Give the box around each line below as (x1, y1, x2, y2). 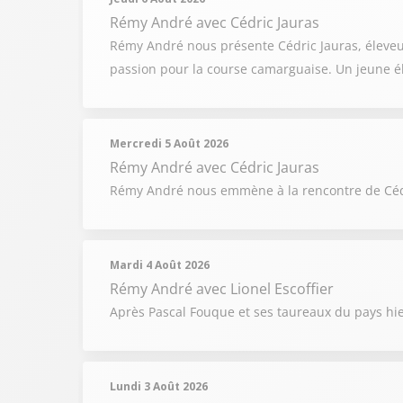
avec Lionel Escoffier (196, 279, 334, 299)
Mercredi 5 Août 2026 (110, 136, 228, 151)
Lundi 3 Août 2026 (110, 379, 208, 394)
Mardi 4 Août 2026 (110, 257, 210, 273)
